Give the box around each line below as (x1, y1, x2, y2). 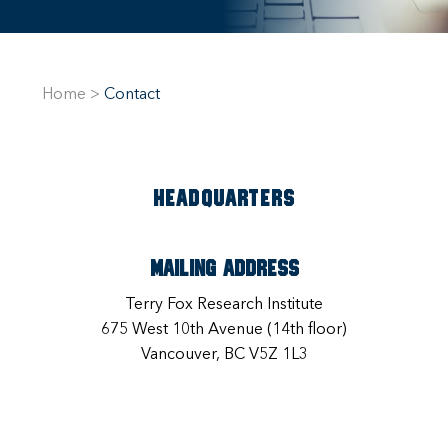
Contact (104, 87, 160, 103)
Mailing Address (149, 257, 299, 282)
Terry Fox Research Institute (125, 296, 323, 313)
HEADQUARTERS (152, 187, 296, 211)
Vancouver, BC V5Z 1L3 (140, 346, 308, 363)
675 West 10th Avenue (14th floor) (101, 321, 347, 338)
